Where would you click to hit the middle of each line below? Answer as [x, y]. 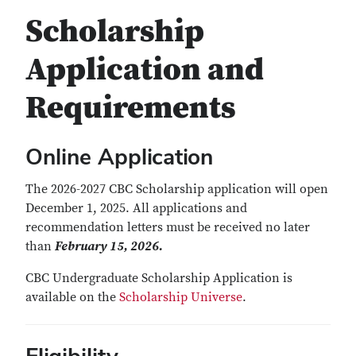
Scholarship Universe [181, 297]
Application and [145, 70]
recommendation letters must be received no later [168, 227]
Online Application [119, 157]
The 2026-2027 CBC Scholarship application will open [177, 189]
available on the [72, 297]
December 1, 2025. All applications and [136, 208]
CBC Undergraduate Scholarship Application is [159, 278]
